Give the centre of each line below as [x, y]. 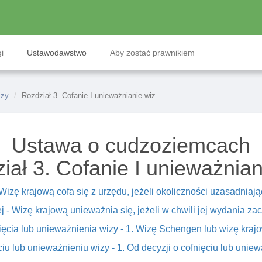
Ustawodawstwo [57, 53]
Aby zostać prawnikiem [152, 53]
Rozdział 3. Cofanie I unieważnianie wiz [89, 96]
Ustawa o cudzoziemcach [131, 145]
